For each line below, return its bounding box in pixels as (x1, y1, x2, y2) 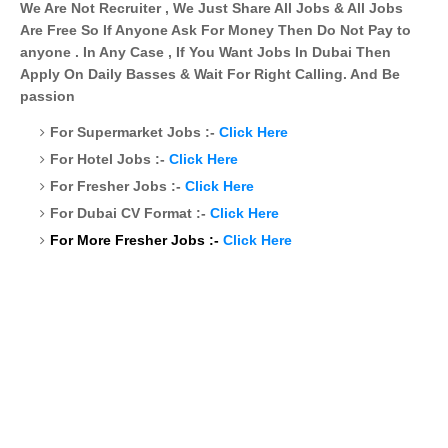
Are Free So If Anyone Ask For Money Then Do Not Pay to (20, 21, 411, 38)
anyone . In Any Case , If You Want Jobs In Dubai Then (20, 43, 391, 60)
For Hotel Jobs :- (50, 150, 169, 167)
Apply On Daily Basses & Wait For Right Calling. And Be (20, 65, 400, 82)
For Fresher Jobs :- (50, 177, 185, 194)
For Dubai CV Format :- (50, 204, 210, 221)
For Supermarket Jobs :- (50, 123, 219, 140)
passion (20, 87, 75, 104)
